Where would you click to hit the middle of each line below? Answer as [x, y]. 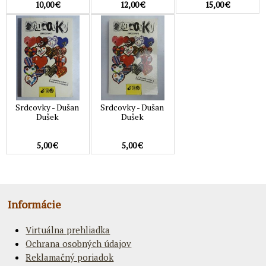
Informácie [35, 205]
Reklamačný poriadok [70, 257]
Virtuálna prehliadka [68, 230]
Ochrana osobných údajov [79, 244]
